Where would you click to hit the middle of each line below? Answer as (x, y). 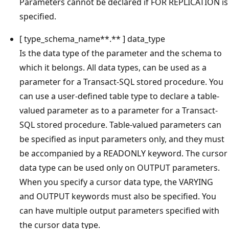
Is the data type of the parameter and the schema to (121, 53)
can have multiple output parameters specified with (119, 211)
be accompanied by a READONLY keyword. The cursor (123, 153)
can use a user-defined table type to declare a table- (119, 96)
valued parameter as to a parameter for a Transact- (119, 110)
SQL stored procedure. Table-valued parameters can (120, 125)
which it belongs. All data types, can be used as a (113, 67)
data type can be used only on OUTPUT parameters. (120, 168)
